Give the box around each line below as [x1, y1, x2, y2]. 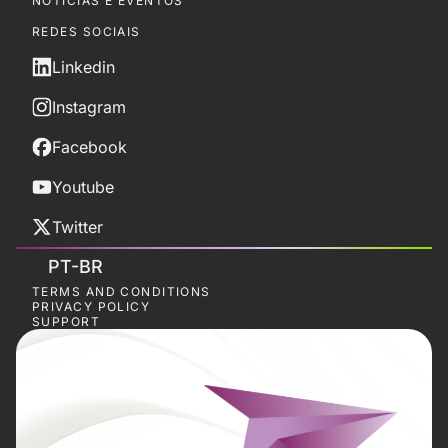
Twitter [52, 217, 103, 238]
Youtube [52, 177, 114, 198]
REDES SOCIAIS [32, 24, 141, 40]
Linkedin [52, 57, 115, 78]
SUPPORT [32, 314, 101, 330]
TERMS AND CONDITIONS [32, 284, 211, 300]
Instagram [52, 97, 126, 118]
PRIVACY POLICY [32, 299, 151, 315]
